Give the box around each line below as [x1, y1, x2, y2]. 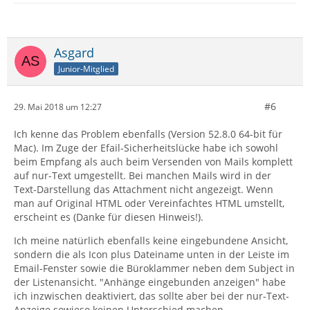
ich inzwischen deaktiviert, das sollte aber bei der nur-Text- [14, 289, 289, 302]
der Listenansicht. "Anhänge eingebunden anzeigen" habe [14, 275, 286, 289]
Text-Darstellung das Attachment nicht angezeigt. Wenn [14, 183, 273, 196]
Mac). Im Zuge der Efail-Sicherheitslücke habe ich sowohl [14, 141, 278, 154]
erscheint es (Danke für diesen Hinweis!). [14, 210, 203, 224]
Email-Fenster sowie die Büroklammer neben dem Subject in [14, 262, 295, 275]
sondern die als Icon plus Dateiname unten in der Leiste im [14, 248, 289, 261]
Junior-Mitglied [58, 62, 114, 75]
